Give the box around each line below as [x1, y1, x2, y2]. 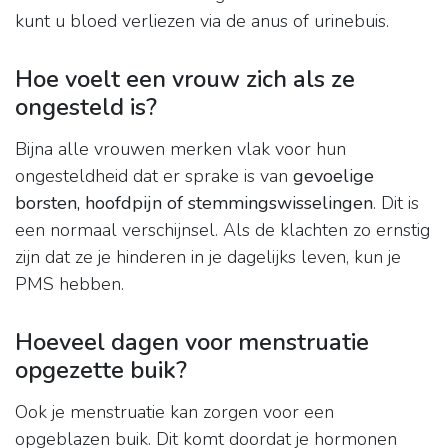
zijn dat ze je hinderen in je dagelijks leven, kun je [15, 245, 401, 270]
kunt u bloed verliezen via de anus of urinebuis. [15, 9, 389, 34]
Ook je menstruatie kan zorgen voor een [15, 400, 334, 425]
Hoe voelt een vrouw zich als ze [15, 63, 355, 96]
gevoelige [293, 164, 374, 189]
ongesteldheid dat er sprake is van [15, 164, 293, 189]
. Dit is [373, 191, 419, 216]
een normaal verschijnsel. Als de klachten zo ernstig [15, 218, 430, 243]
